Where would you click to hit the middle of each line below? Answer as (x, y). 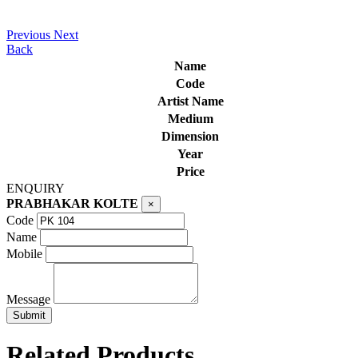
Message (28, 299)
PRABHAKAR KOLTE (72, 203)
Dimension (190, 136)
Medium (190, 118)
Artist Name (190, 101)
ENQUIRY (36, 188)
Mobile (24, 253)
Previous (28, 34)
